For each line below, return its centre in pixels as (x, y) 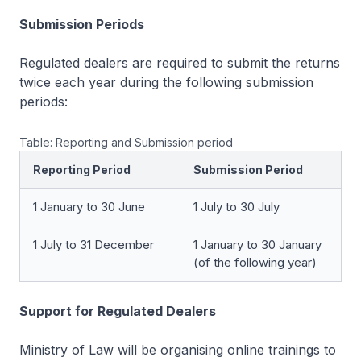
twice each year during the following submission (166, 82)
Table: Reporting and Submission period (126, 142)
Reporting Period (82, 170)
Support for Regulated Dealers (118, 311)
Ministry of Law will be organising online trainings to (178, 350)
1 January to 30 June (89, 207)
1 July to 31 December (93, 245)
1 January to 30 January (257, 245)
